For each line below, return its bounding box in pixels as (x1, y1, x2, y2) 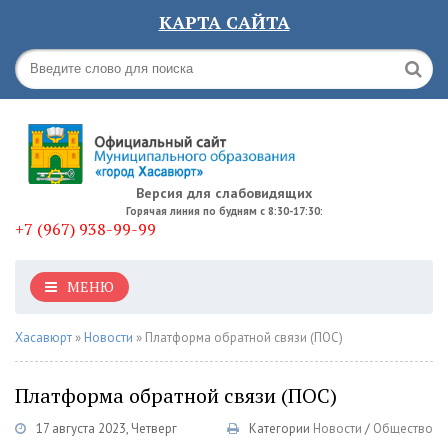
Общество (373, 420, 433, 437)
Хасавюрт (15, 329, 72, 346)
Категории (249, 420, 310, 437)
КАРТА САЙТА (158, 10, 290, 34)
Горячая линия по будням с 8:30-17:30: (125, 204, 323, 218)
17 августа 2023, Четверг (36, 420, 177, 437)
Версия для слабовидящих (136, 184, 312, 202)
